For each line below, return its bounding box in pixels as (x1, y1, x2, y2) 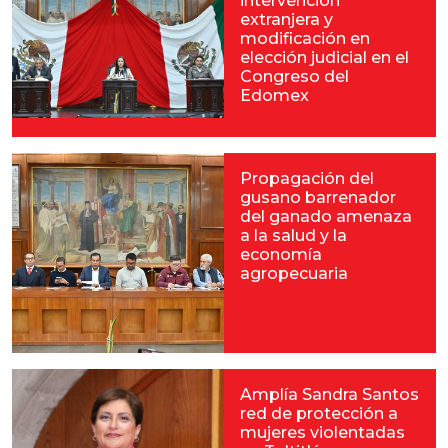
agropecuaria (240, 264, 348, 283)
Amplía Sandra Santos (240, 385, 419, 404)
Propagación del (240, 169, 374, 188)
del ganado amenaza (240, 207, 412, 226)
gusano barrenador (240, 188, 396, 207)
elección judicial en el (240, 48, 409, 67)
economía (240, 245, 322, 264)
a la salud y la (240, 226, 347, 245)
